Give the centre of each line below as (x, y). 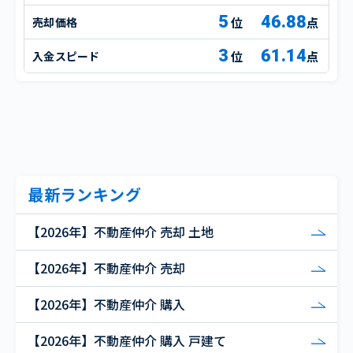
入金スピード (66, 56)
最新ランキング (85, 195)
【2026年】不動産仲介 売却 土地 (121, 232)
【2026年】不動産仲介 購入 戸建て (127, 341)
